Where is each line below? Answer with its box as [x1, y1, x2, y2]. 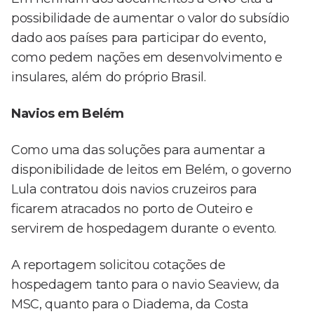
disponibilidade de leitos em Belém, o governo [11, 162, 292, 178]
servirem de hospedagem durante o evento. [11, 221, 277, 237]
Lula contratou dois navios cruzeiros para [11, 182, 257, 198]
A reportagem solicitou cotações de [11, 257, 226, 273]
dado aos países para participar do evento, [11, 30, 266, 46]
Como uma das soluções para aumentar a [11, 142, 266, 158]
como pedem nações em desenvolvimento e [11, 50, 282, 66]
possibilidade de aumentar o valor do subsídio [11, 11, 290, 27]
